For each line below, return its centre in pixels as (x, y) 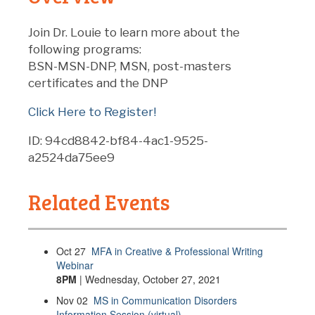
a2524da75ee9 (71, 158)
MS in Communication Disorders (165, 301)
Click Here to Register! (94, 112)
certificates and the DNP (98, 83)
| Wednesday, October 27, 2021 (149, 279)
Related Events (99, 202)
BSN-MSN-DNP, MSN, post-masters (130, 66)
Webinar (75, 265)
